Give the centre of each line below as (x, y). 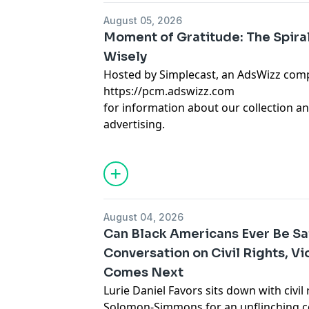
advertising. (134, 124)
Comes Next (144, 272)
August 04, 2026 (144, 217)
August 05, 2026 (143, 20)
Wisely (126, 57)
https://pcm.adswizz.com (169, 91)
